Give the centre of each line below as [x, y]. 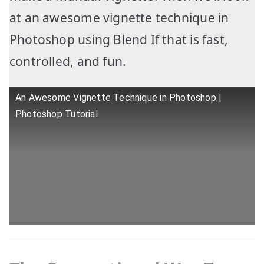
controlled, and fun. [70, 61]
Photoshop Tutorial [57, 114]
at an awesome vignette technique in [119, 17]
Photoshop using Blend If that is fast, [119, 39]
